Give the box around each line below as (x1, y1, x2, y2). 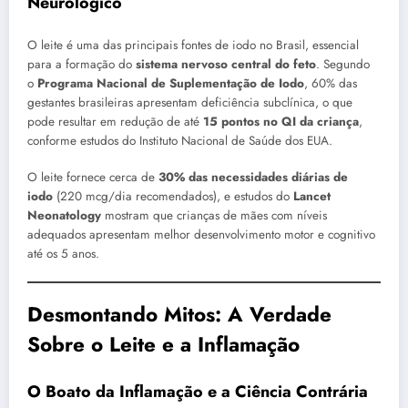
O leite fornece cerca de (27, 168, 158, 187)
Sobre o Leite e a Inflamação (27, 329, 300, 359)
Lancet (293, 188, 331, 206)
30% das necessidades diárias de (158, 168, 348, 187)
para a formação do (27, 56, 136, 74)
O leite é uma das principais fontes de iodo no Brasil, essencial (27, 36, 359, 55)
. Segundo (316, 56, 370, 74)
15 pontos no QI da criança (203, 113, 359, 131)
